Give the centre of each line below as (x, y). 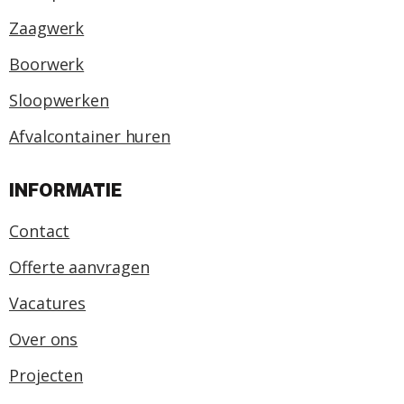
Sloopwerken (59, 101)
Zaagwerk (47, 28)
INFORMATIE (65, 191)
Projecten (46, 376)
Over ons (44, 340)
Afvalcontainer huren (90, 137)
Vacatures (48, 303)
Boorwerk (47, 64)
